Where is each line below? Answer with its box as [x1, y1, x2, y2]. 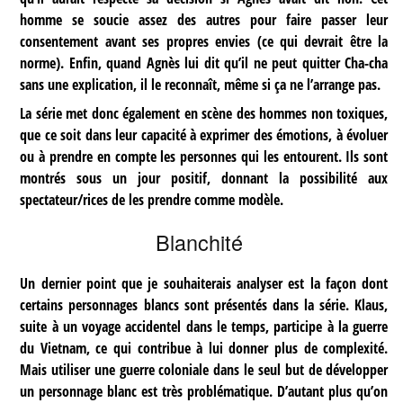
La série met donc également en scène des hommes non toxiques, [20, 103, 389, 123]
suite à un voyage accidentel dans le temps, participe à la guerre [20, 317, 389, 337]
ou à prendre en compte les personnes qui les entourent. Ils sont [20, 146, 389, 166]
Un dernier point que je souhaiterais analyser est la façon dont [20, 273, 389, 294]
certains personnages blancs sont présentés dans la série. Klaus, [20, 295, 389, 316]
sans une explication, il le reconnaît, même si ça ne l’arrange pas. [20, 74, 381, 94]
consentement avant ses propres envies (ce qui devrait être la [20, 31, 389, 51]
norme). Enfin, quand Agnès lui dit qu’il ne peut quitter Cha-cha [20, 52, 389, 73]
